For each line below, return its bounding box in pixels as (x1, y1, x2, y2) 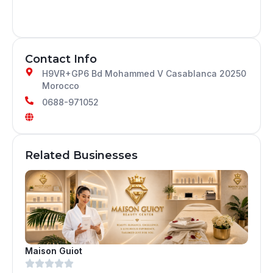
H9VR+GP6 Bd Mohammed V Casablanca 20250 (41, 68, 246, 79)
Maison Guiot (25, 245, 82, 256)
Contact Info (25, 52, 97, 66)
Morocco (41, 80, 79, 91)
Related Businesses (25, 148, 138, 162)
